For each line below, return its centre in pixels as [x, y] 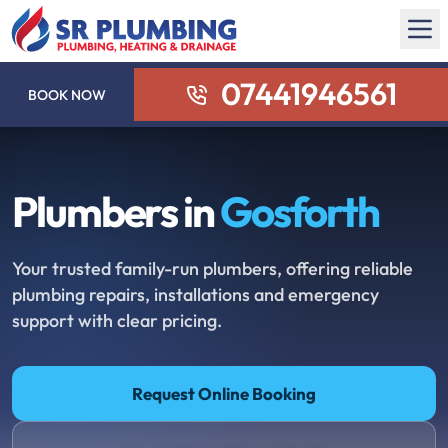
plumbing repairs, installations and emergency [195, 294]
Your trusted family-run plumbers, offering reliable [212, 268]
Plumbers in [116, 211]
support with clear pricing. [117, 320]
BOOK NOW [67, 94]
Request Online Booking [224, 393]
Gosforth [299, 211]
